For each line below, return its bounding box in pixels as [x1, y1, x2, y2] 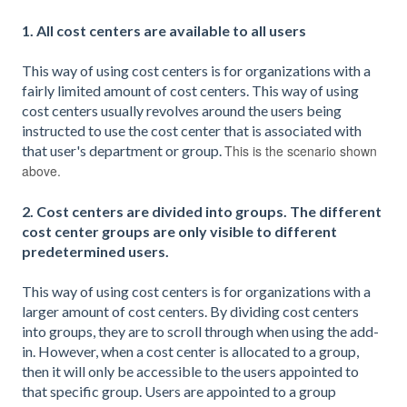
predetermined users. [22, 242, 169, 260]
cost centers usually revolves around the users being [22, 102, 342, 120]
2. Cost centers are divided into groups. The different [22, 202, 382, 220]
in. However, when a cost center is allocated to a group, [22, 342, 359, 361]
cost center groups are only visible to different [22, 222, 337, 240]
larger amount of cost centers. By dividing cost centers [22, 303, 359, 321]
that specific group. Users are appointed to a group [22, 382, 336, 401]
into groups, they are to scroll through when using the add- [22, 323, 379, 341]
